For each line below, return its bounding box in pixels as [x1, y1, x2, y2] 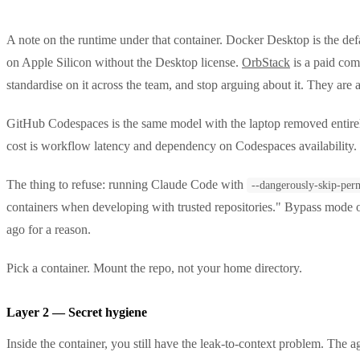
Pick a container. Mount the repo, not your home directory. [6, 260, 302, 275]
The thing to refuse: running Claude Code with [6, 177, 247, 191]
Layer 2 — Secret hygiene [6, 305, 147, 319]
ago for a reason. [6, 222, 91, 236]
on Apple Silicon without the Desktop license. [6, 55, 242, 69]
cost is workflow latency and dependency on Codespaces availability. [6, 138, 357, 153]
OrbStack [242, 55, 290, 69]
